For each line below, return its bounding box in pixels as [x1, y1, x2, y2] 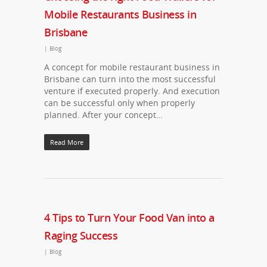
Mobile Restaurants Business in [44, 7, 196, 21]
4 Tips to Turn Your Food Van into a [44, 210, 215, 225]
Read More [50, 138, 83, 147]
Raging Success [44, 228, 117, 243]
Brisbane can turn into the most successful [44, 73, 216, 85]
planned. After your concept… [44, 109, 163, 120]
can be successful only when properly [44, 97, 195, 108]
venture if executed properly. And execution [44, 85, 220, 97]
